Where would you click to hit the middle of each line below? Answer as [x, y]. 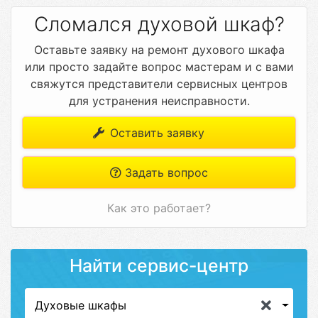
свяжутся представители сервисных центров [159, 84]
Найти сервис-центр [159, 265]
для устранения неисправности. [159, 101]
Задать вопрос [165, 172]
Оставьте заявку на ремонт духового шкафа [159, 50]
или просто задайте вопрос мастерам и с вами [159, 67]
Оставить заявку [155, 133]
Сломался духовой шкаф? [159, 24]
